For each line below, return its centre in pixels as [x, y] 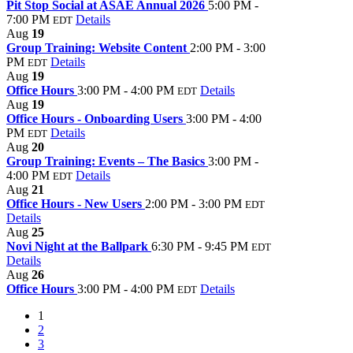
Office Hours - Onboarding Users [96, 118]
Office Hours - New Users [76, 203]
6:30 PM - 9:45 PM [200, 246]
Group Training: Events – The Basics [107, 161]
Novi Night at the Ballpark [79, 246]
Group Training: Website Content [98, 47]
